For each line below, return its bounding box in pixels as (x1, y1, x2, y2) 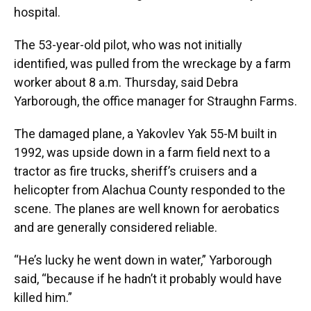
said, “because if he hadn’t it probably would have (14, 271, 282, 286)
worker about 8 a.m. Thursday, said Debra (14, 75, 238, 90)
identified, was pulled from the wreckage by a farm (14, 56, 291, 71)
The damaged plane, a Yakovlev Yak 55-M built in (14, 126, 277, 141)
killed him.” (14, 290, 72, 305)
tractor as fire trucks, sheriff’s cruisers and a (14, 164, 257, 178)
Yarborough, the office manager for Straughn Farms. (14, 94, 297, 108)
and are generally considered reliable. (14, 220, 220, 235)
